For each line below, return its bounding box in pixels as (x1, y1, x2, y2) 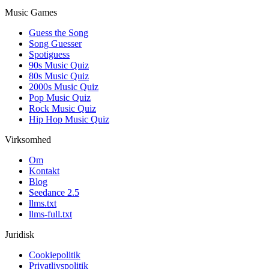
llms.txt (29, 198, 56, 209)
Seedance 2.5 (29, 187, 79, 198)
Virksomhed (5, 134, 51, 145)
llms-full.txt (29, 209, 72, 220)
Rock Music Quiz (29, 103, 96, 114)
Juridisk (5, 229, 34, 240)
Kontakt (29, 166, 59, 177)
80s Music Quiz (29, 71, 89, 82)
